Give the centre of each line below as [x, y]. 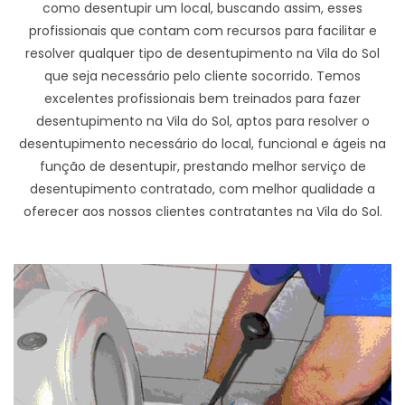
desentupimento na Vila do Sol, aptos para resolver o [202, 122]
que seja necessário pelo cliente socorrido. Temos [202, 76]
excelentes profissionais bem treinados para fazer [202, 99]
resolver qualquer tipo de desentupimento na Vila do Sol [202, 54]
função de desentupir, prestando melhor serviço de [202, 167]
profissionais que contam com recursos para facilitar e [202, 31]
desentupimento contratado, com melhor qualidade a [202, 189]
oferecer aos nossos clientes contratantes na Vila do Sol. [202, 212]
